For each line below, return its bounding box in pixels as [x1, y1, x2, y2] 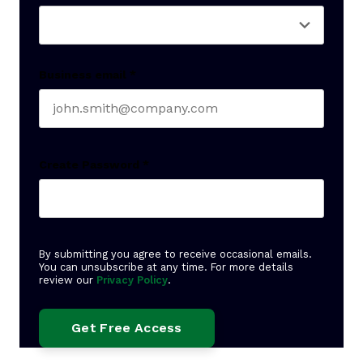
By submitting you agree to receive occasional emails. [39, 248, 312, 260]
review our [39, 274, 96, 286]
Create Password [39, 158, 139, 171]
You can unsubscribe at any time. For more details [39, 261, 293, 273]
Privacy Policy [96, 274, 168, 286]
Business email [39, 68, 126, 81]
